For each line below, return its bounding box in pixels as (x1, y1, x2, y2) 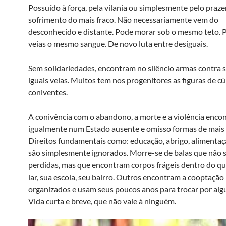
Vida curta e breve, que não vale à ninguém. (28, 196, 176, 206)
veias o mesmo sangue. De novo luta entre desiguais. (28, 39, 208, 48)
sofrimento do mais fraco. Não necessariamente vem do (28, 15, 218, 24)
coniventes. (28, 87, 72, 97)
